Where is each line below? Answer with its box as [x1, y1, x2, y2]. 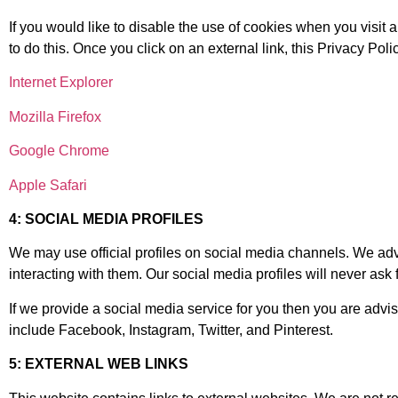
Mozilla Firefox [9, 108, 101, 124]
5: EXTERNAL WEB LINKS [9, 356, 188, 372]
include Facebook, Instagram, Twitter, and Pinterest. [9, 322, 333, 338]
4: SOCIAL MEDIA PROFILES [9, 211, 203, 227]
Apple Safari [9, 177, 87, 193]
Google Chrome [9, 143, 109, 159]
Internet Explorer [9, 75, 113, 91]
